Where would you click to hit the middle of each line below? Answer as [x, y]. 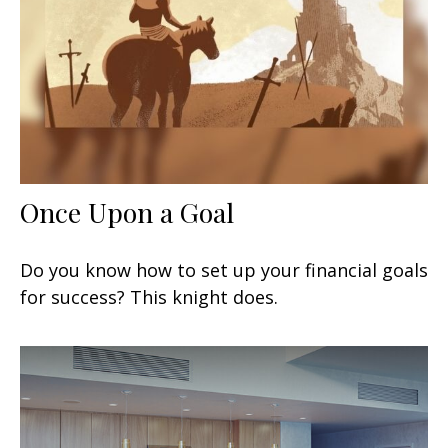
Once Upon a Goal [127, 211]
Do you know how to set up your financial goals [224, 269]
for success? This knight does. [149, 296]
